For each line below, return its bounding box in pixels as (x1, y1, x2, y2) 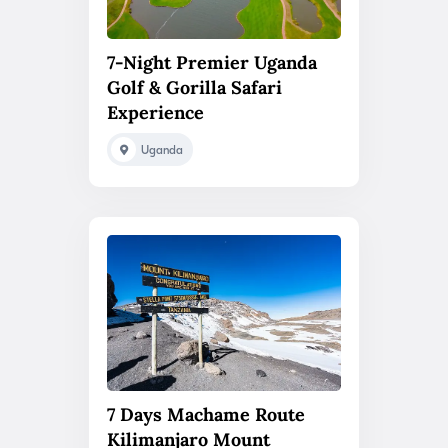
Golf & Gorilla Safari (107, 75, 282, 99)
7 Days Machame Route (107, 403, 305, 427)
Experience (107, 100, 204, 124)
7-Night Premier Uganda (107, 50, 317, 74)
